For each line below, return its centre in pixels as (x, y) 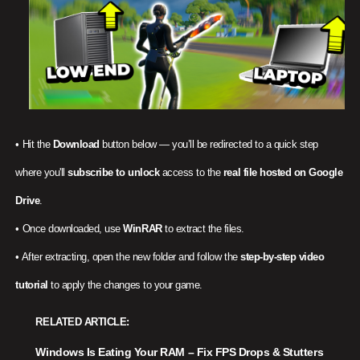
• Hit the (34, 145)
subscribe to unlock (114, 173)
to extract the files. (203, 229)
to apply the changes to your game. (125, 285)
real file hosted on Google (283, 173)
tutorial (32, 285)
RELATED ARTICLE (81, 322)
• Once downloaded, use (70, 229)
